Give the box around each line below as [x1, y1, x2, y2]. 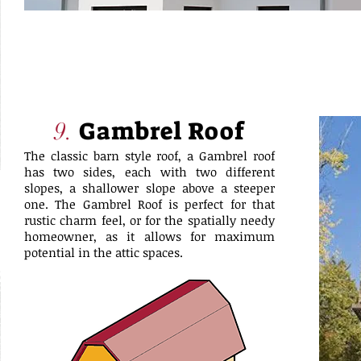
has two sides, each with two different [24, 164, 275, 180]
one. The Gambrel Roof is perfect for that [24, 196, 275, 212]
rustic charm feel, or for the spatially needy [24, 212, 275, 228]
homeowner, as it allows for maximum [24, 228, 275, 244]
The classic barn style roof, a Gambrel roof [24, 147, 275, 164]
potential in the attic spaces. [24, 244, 183, 260]
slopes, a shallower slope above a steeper [24, 180, 275, 196]
